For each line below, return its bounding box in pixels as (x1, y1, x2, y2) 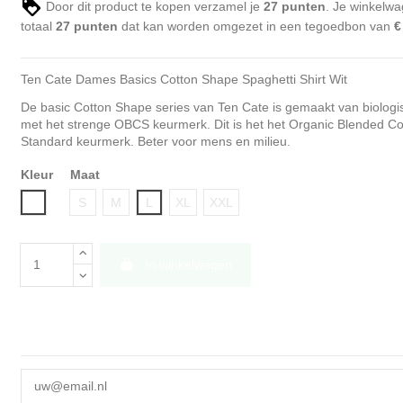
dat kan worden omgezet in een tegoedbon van (117, 19, 394, 34)
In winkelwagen (144, 256, 232, 272)
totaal (20, 19, 56, 34)
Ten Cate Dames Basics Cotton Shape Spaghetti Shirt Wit (20, 72, 347, 87)
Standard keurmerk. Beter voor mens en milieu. (20, 133, 291, 148)
